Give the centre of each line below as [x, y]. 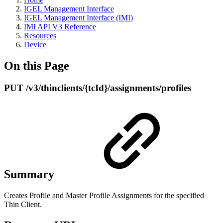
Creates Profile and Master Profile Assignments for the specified [104, 195]
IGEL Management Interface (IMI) [78, 18]
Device [35, 45]
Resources [40, 36]
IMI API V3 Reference [60, 27]
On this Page [37, 65]
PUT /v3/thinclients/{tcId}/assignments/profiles [98, 88]
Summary [31, 174]
